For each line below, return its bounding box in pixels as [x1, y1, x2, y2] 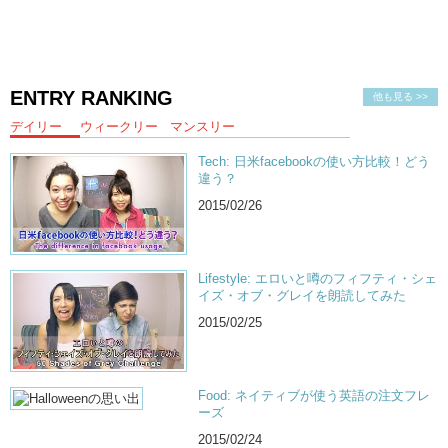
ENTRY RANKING [10, 86, 173, 109]
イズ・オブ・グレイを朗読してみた [198, 287, 407, 303]
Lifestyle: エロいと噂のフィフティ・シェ [198, 270, 438, 286]
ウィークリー [80, 118, 158, 134]
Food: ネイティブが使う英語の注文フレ [198, 388, 431, 404]
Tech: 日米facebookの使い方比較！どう [198, 153, 431, 169]
